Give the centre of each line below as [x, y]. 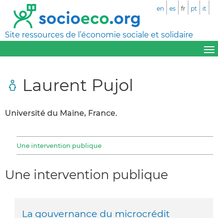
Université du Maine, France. [61, 113]
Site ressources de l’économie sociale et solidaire [99, 35]
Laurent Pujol [78, 85]
